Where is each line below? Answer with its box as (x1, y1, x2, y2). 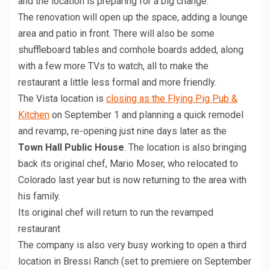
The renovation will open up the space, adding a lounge (18, 11, 248, 24)
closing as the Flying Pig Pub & (106, 93, 237, 105)
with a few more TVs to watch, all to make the (18, 60, 209, 72)
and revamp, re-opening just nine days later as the (18, 125, 227, 137)
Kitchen (18, 109, 49, 121)
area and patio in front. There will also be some (18, 28, 215, 40)
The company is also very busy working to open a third (18, 239, 246, 251)
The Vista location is (18, 93, 106, 105)
